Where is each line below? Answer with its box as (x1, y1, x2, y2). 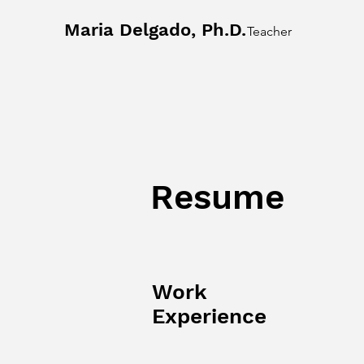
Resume (150, 177, 284, 217)
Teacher (247, 24, 292, 39)
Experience (152, 304, 266, 328)
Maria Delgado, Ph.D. (64, 19, 246, 40)
